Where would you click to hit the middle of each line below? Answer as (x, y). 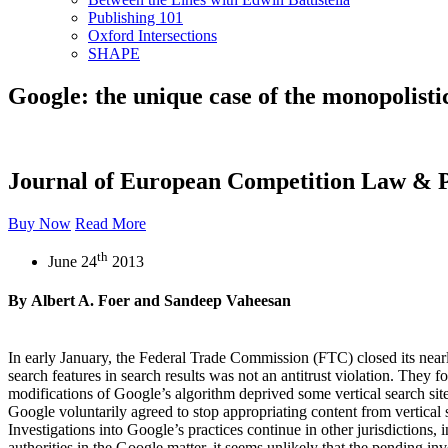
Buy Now (39, 223)
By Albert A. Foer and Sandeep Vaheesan (149, 301)
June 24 (72, 261)
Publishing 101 (135, 17)
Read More (110, 223)
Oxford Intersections (152, 35)
